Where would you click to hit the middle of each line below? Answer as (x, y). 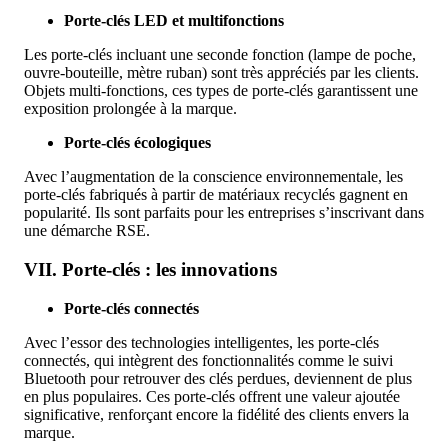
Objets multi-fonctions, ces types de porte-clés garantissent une (221, 91)
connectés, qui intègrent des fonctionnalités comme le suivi (208, 360)
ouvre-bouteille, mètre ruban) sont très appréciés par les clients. (221, 73)
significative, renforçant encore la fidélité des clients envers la (216, 414)
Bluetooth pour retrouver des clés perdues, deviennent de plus (218, 378)
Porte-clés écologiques (137, 143)
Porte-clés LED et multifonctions (174, 21)
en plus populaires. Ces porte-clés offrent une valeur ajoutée (212, 396)
